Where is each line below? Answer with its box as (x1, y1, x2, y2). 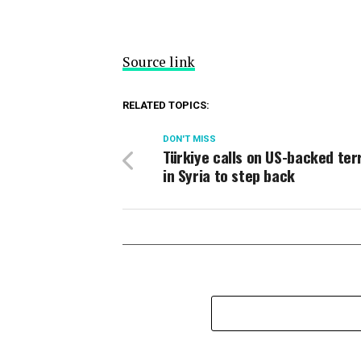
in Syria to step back (163, 164, 295, 187)
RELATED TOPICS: (122, 99, 210, 111)
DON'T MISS (163, 134, 216, 144)
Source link (122, 52, 195, 71)
